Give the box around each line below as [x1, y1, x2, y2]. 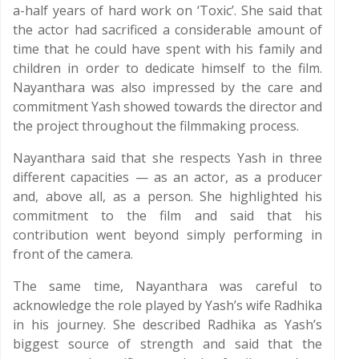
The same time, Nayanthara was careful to [13, 277, 322, 295]
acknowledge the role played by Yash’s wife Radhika [13, 296, 322, 314]
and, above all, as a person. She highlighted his [13, 188, 322, 205]
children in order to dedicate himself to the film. [13, 59, 322, 77]
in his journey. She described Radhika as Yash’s [13, 316, 322, 333]
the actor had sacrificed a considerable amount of [13, 21, 322, 38]
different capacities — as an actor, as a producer [13, 168, 322, 186]
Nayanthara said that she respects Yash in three [13, 149, 322, 167]
